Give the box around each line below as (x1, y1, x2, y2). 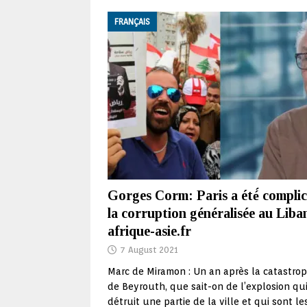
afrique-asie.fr (108, 223, 191, 238)
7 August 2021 (120, 245, 178, 255)
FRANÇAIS (114, 16, 150, 27)
